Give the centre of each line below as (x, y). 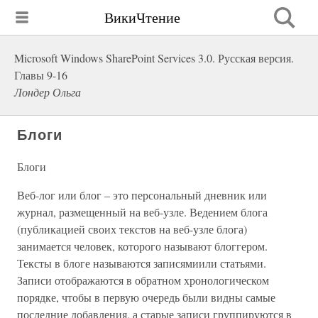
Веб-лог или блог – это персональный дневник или (142, 195)
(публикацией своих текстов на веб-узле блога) (132, 229)
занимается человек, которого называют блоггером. (142, 246)
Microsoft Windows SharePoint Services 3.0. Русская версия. (154, 58)
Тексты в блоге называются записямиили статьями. (142, 263)
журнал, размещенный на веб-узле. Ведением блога (142, 212)
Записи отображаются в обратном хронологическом (143, 280)
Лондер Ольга (48, 92)
